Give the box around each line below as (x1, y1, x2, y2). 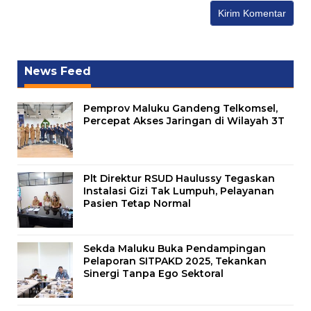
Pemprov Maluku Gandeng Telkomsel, (83, 101, 278, 115)
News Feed (24, 64, 91, 78)
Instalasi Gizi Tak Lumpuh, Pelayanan (83, 184, 274, 197)
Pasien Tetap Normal (83, 196, 191, 210)
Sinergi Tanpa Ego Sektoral (83, 267, 224, 280)
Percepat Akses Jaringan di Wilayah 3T (83, 114, 285, 127)
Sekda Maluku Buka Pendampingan (83, 242, 266, 255)
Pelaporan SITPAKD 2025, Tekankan (83, 254, 267, 267)
